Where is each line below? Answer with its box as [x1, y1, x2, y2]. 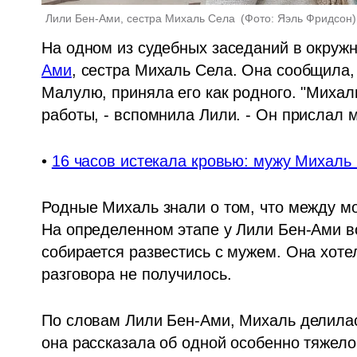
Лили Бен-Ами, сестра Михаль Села [45, 11, 239, 25]
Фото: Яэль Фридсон [245, 11, 353, 25]
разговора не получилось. [41, 265, 232, 283]
